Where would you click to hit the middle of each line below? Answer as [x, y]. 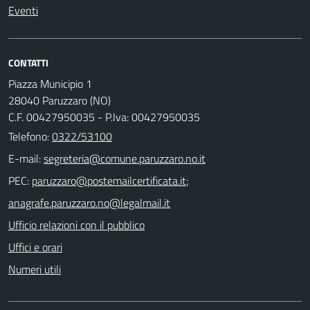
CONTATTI [28, 62]
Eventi [23, 10]
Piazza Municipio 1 [50, 83]
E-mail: [25, 158]
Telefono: [30, 136]
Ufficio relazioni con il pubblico [76, 225]
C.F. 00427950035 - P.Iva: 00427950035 [104, 117]
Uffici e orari [35, 247]
